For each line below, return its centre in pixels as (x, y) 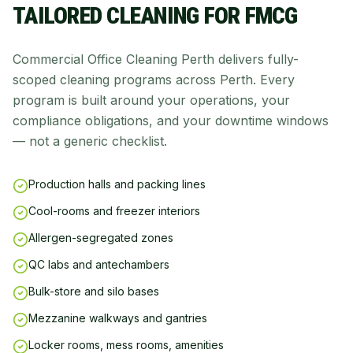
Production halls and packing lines (117, 184)
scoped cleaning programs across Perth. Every (154, 80)
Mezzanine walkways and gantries (118, 318)
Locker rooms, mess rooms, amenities (126, 345)
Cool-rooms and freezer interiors (114, 211)
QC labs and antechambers (99, 264)
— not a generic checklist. (90, 141)
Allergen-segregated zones (101, 238)
